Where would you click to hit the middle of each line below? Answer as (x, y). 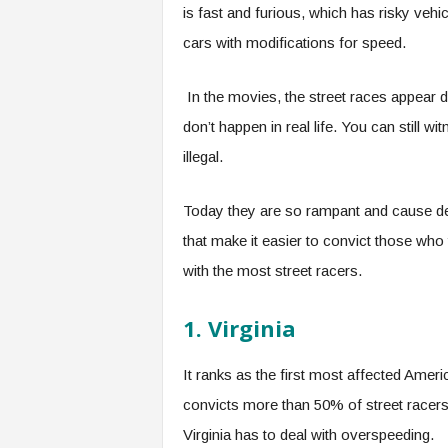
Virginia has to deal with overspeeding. (310, 434)
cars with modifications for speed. (294, 42)
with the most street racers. (272, 270)
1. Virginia (242, 328)
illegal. (204, 156)
